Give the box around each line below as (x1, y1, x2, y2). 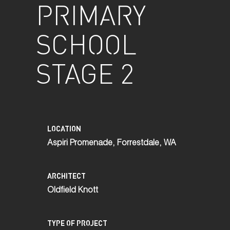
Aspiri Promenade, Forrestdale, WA (47, 140, 176, 148)
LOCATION (47, 124, 81, 133)
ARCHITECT (47, 171, 86, 181)
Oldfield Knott (47, 187, 98, 196)
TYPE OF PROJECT (47, 218, 107, 228)
